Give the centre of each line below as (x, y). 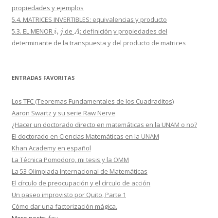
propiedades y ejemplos (48, 8)
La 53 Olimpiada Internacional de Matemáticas (80, 172)
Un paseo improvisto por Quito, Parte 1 (69, 195)
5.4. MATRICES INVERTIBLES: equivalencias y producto (89, 20)
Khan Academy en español (51, 148)
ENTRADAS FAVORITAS (43, 78)
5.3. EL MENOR (33, 31)
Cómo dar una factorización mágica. (64, 207)
